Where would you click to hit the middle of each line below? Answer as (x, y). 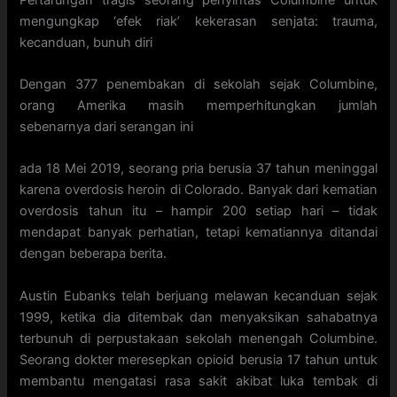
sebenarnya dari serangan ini (107, 127)
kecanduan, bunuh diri (86, 42)
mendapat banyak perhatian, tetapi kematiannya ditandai (198, 233)
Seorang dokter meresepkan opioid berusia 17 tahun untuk (198, 359)
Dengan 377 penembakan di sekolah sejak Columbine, (198, 85)
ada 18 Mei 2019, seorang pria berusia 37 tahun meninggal (198, 169)
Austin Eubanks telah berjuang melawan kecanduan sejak (198, 296)
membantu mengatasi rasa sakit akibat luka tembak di (198, 381)
